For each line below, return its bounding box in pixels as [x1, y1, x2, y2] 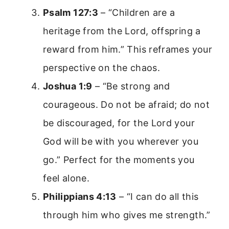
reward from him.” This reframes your [43, 43, 212, 55]
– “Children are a [98, 7, 175, 18]
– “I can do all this [116, 191, 199, 202]
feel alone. [43, 172, 89, 184]
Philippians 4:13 [43, 191, 117, 202]
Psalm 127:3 [43, 7, 98, 18]
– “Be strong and [92, 80, 170, 91]
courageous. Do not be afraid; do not [43, 99, 210, 110]
